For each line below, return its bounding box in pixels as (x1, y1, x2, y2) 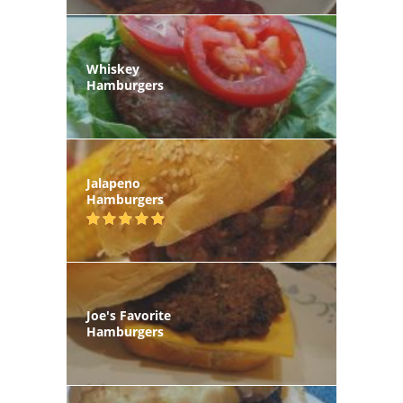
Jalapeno (86, 174, 140, 192)
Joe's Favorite (86, 307, 171, 325)
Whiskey (86, 59, 139, 77)
